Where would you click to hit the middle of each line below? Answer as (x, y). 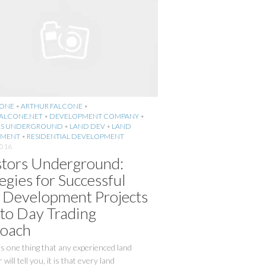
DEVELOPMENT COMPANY (94, 116)
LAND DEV (87, 126)
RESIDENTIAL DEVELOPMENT (75, 136)
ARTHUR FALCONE (51, 106)
